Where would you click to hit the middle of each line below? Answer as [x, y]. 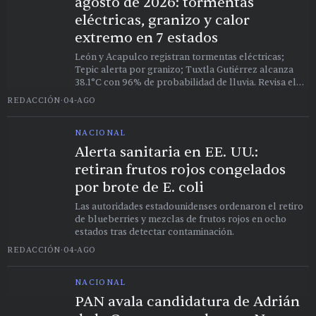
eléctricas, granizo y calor [162, 20]
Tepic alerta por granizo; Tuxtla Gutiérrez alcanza [184, 69]
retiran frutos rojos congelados [180, 169]
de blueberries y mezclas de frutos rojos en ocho [181, 219]
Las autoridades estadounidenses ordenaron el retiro [189, 206]
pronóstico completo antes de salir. [152, 95]
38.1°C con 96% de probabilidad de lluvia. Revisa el [186, 82]
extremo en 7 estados [146, 37]
